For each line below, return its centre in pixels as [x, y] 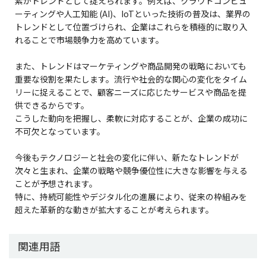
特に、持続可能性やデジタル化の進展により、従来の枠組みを [131, 196]
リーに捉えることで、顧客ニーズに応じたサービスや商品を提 [131, 92]
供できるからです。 [52, 105]
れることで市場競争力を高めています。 [89, 39]
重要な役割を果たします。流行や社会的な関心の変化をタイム [131, 79]
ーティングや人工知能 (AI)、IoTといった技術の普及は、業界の [133, 13]
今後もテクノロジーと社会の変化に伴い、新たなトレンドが [127, 157]
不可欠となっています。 [60, 131]
